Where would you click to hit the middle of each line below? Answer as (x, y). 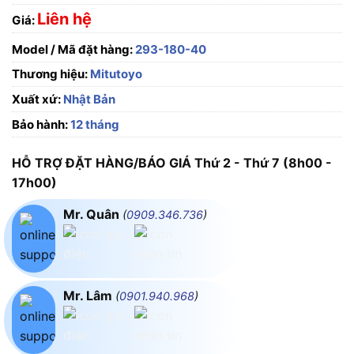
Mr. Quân (93, 215)
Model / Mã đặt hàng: (72, 50)
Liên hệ (64, 19)
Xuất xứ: (36, 100)
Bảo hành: (40, 125)
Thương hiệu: (51, 74)
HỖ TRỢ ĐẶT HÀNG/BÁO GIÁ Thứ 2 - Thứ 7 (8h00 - (172, 163)
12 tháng (94, 125)
